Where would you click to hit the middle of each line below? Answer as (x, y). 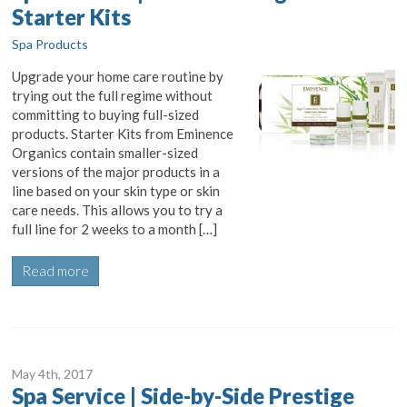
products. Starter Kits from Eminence (123, 134)
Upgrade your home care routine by (118, 76)
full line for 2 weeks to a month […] (115, 229)
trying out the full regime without (113, 95)
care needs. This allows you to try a (118, 210)
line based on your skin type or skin (116, 191)
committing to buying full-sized (106, 114)
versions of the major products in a (116, 172)
